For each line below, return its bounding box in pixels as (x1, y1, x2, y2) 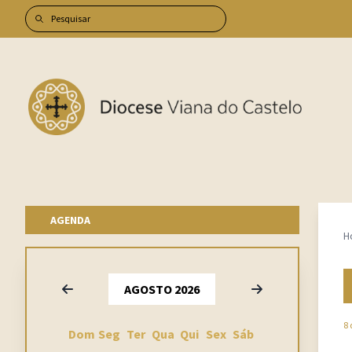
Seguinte (246, 280, 295, 296)
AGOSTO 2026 (124, 281, 200, 297)
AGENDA (50, 213, 90, 227)
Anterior (57, 280, 103, 296)
